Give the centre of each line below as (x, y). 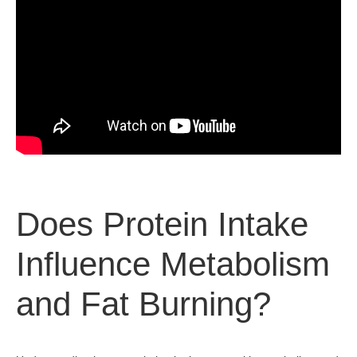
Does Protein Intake (162, 224)
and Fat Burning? (143, 304)
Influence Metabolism (173, 264)
